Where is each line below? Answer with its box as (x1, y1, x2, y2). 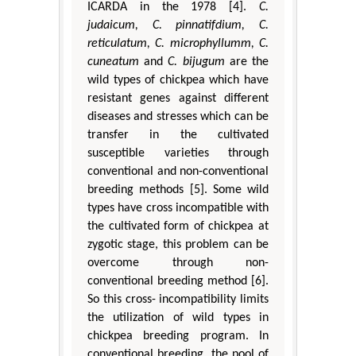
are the (224, 55, 269, 68)
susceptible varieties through (87, 146, 269, 160)
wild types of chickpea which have (87, 73, 269, 87)
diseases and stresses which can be (87, 110, 269, 123)
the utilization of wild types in (87, 311, 269, 324)
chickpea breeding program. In (87, 329, 269, 342)
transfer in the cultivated (87, 128, 269, 141)
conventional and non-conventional (87, 164, 269, 178)
